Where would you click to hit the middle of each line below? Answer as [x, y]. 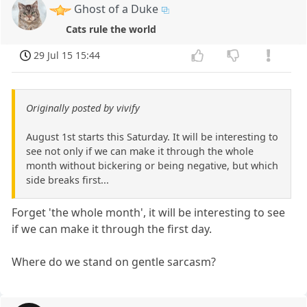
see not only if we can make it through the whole [140, 151]
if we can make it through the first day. [112, 229]
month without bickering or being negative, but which [152, 165]
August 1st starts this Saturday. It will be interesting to [152, 136]
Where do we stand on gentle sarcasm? [114, 261]
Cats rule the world [111, 29]
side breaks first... [67, 180]
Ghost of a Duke [116, 9]
